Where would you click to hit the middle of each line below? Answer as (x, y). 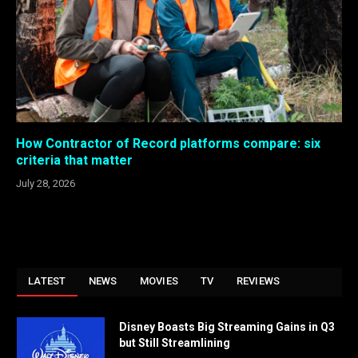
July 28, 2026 (46, 184)
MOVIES (159, 281)
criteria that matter (74, 161)
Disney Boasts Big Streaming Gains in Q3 (227, 327)
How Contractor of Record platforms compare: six (168, 144)
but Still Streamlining (175, 343)
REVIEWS (258, 281)
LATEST (47, 281)
